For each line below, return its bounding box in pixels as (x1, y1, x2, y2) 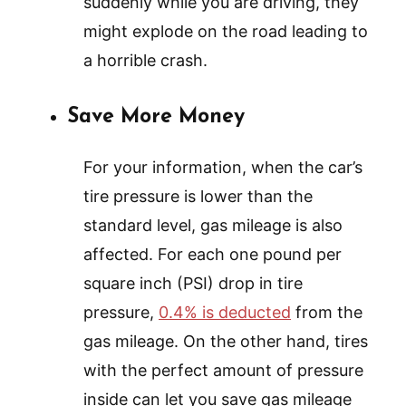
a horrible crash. (83, 51, 208, 71)
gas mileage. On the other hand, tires (83, 332, 368, 352)
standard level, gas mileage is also (83, 216, 343, 236)
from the (291, 303, 362, 323)
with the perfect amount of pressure (83, 361, 363, 381)
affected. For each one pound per (83, 245, 342, 265)
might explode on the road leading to (83, 22, 368, 42)
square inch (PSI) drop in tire (83, 274, 303, 294)
